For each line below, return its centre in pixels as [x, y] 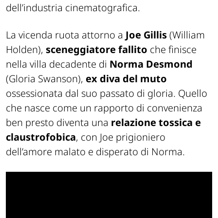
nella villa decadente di [58, 64]
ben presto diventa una [58, 122]
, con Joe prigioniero [121, 137]
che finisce [172, 49]
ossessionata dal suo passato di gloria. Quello [107, 93]
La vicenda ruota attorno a [66, 35]
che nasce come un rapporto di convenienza [104, 108]
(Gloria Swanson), [46, 78]
